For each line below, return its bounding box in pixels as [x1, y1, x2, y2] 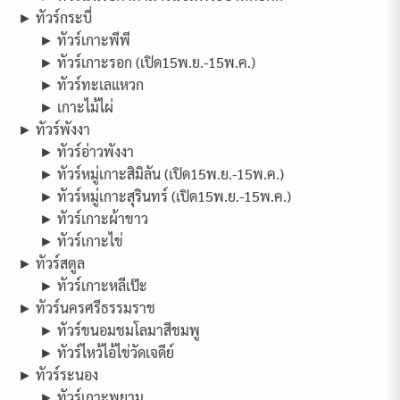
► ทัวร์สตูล [18, 254, 85, 273]
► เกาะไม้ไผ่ [39, 97, 113, 117]
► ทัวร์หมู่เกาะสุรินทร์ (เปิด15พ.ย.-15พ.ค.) [39, 187, 291, 206]
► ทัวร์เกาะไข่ [39, 231, 123, 251]
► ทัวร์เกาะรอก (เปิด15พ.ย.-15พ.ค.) [39, 53, 255, 72]
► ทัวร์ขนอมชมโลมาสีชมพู [39, 321, 200, 340]
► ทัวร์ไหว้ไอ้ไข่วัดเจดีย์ [39, 343, 174, 362]
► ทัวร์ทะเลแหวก [39, 75, 144, 95]
